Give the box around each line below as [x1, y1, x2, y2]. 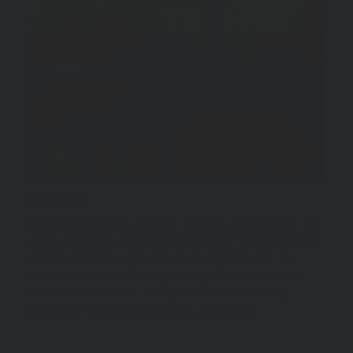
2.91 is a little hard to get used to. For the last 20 [28, 215, 321, 231]
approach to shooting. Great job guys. [28, 302, 254, 318]
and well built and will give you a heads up [28, 284, 288, 300]
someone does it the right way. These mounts [28, 267, 300, 283]
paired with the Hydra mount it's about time [28, 250, 295, 266]
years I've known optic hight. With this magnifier [28, 232, 320, 248]
